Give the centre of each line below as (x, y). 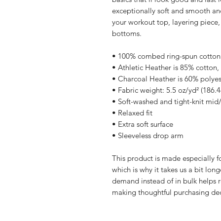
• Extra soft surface (143, 124)
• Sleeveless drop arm (148, 135)
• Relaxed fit (132, 112)
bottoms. (127, 33)
